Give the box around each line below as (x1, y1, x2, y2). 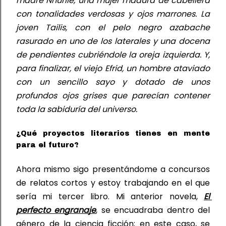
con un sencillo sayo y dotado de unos (16, 76, 210, 88)
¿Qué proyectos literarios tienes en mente (16, 129, 210, 137)
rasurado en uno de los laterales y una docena (16, 35, 210, 47)
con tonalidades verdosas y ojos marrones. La (16, 8, 210, 20)
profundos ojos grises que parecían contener (16, 89, 210, 101)
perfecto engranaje (16, 204, 96, 216)
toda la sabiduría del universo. (16, 103, 137, 115)
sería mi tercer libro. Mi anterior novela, (16, 190, 204, 202)
